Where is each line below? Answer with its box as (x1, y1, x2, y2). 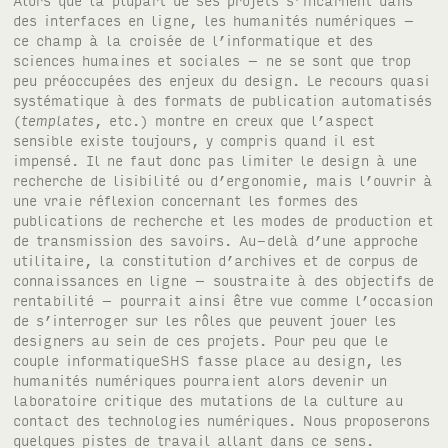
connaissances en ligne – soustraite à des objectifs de (13, 270, 435, 290)
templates (21, 110, 95, 130)
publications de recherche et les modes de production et (13, 210, 434, 230)
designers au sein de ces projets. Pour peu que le (13, 330, 389, 350)
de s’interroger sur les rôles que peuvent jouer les (13, 310, 397, 330)
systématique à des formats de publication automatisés (13, 90, 433, 110)
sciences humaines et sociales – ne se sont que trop (13, 50, 412, 70)
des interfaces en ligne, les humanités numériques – (13, 10, 416, 30)
